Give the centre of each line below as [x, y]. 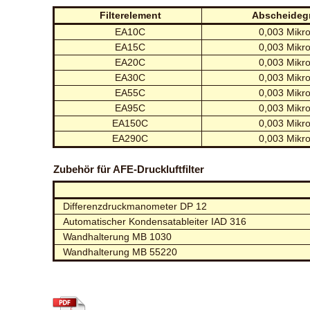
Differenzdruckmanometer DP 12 [135, 206]
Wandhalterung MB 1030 [118, 237]
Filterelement [130, 15]
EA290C [130, 138]
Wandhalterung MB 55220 [120, 252]
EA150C [130, 123]
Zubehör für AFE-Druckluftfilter [129, 169]
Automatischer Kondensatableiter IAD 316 [155, 221]
